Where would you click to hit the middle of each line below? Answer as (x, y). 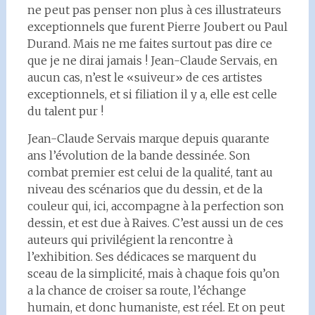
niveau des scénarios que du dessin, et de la (144, 189)
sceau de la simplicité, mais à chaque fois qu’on (153, 274)
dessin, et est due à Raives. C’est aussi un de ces (155, 223)
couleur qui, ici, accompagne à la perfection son (155, 206)
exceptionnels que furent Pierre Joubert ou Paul (157, 27)
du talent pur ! (65, 111)
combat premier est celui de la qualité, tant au (150, 172)
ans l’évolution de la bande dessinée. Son (139, 155)
